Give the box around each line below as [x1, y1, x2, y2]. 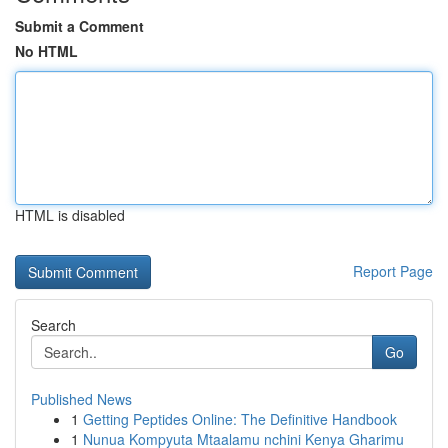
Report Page [353, 261, 433, 281]
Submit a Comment [15, 16, 144, 36]
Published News [31, 389, 132, 409]
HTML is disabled [15, 205, 125, 225]
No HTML [15, 41, 78, 61]
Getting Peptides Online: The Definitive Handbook [83, 409, 397, 429]
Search [31, 315, 76, 335]
